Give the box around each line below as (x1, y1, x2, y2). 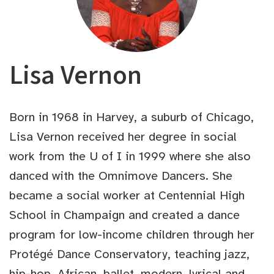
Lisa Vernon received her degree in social (9, 128, 237, 144)
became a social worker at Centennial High (9, 187, 245, 203)
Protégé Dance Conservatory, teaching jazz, (9, 246, 250, 262)
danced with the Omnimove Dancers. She (9, 168, 232, 183)
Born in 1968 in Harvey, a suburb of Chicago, (9, 109, 254, 125)
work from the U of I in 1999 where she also (9, 148, 251, 164)
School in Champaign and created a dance (9, 207, 240, 223)
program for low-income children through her (9, 226, 254, 242)
